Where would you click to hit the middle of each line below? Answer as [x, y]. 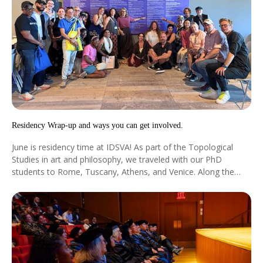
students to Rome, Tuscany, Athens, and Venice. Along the [123, 171]
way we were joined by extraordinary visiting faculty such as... [128, 184]
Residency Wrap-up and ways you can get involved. [97, 125]
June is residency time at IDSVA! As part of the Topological [122, 147]
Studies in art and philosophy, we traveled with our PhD [117, 159]
